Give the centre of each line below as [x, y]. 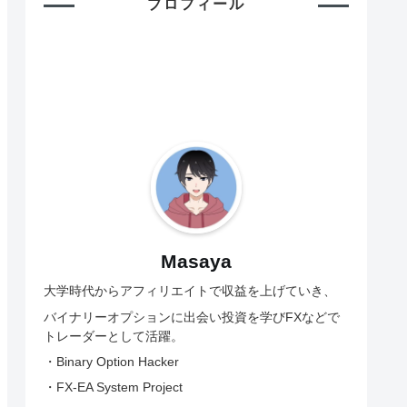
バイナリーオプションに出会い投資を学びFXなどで [192, 317]
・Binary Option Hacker [111, 361]
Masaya [196, 262]
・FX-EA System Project [113, 387]
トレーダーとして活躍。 [114, 336]
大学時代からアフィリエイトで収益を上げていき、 [190, 291]
